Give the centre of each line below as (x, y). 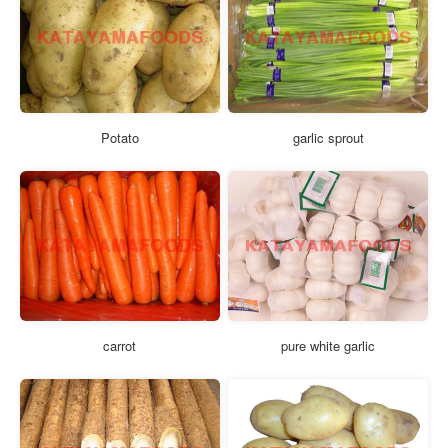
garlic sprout (328, 137)
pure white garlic (328, 346)
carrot (120, 346)
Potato (119, 137)
